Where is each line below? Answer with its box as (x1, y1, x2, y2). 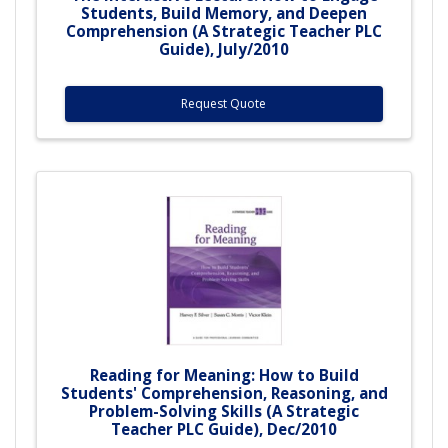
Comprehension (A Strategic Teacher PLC (66, 20, 382, 41)
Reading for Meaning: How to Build (89, 364, 359, 385)
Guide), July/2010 (159, 38, 289, 59)
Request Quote (181, 94, 267, 112)
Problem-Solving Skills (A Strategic (89, 400, 359, 421)
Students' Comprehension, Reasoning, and (60, 382, 388, 403)
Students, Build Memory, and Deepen (81, 2, 367, 23)
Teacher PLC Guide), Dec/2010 (111, 418, 337, 439)
